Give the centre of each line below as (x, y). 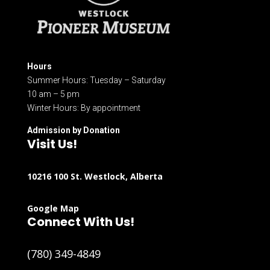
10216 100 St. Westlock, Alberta (95, 177)
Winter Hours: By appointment (83, 108)
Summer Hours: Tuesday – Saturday (96, 80)
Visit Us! (52, 144)
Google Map (53, 209)
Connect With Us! (80, 222)
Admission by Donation (73, 130)
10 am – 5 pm (53, 94)
